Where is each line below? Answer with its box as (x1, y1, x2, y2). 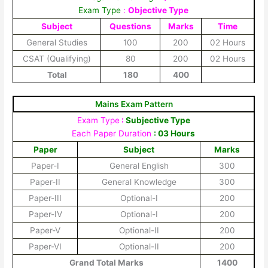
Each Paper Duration (72, 128, 154, 138)
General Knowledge (101, 176, 176, 187)
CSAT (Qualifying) (23, 54, 92, 63)
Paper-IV (28, 209, 62, 219)
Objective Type (128, 5, 189, 15)
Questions (109, 22, 152, 31)
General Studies (26, 38, 88, 47)
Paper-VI (29, 241, 62, 251)
